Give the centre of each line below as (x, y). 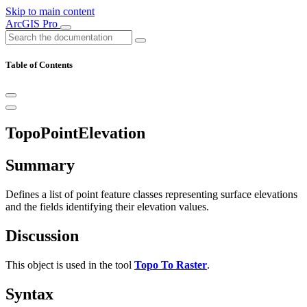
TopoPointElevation (75, 133)
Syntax (29, 294)
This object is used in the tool (70, 265)
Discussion (42, 235)
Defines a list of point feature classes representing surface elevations (151, 195)
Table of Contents (39, 65)
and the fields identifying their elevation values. (107, 207)
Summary (40, 165)
